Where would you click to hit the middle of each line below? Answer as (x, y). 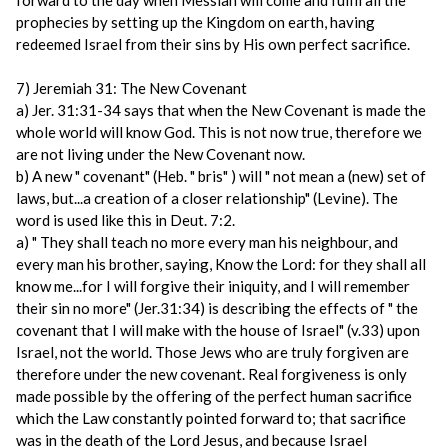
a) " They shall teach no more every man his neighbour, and (207, 242)
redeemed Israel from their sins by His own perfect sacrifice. (213, 44)
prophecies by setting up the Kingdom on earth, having (195, 22)
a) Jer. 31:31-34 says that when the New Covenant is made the (221, 110)
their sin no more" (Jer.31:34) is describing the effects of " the (217, 308)
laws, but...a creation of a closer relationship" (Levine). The (207, 198)
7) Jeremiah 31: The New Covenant (131, 88)
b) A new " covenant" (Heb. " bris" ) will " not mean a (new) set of (221, 176)
